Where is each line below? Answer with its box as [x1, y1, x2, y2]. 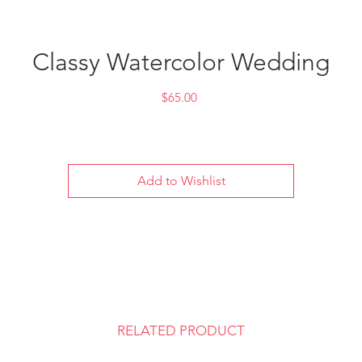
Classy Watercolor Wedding [32, 48, 330, 77]
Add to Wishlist [137, 173, 225, 188]
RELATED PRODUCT [117, 322, 245, 339]
